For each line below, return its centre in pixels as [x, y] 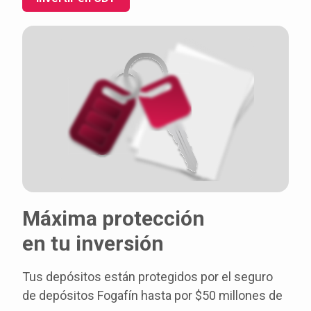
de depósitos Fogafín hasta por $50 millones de [152, 295]
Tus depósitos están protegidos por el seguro [148, 277]
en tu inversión [93, 243]
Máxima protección [114, 218]
